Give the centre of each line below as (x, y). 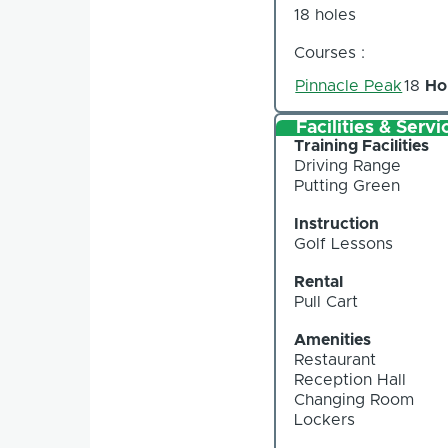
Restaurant (335, 360)
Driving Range (348, 166)
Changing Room (354, 400)
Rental (319, 282)
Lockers (325, 420)
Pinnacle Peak (349, 85)
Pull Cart (326, 302)
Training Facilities (362, 146)
